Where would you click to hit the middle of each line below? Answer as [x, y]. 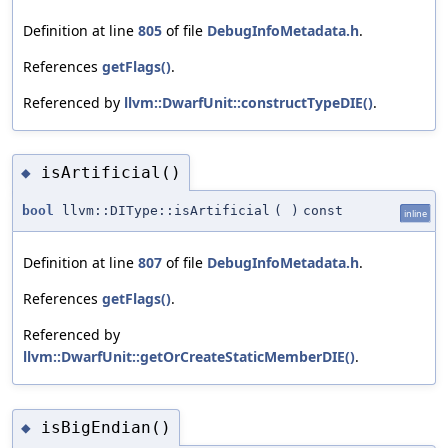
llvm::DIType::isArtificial [162, 211]
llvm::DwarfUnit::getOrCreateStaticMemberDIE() [189, 357]
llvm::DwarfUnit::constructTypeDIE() [248, 102]
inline [415, 214]
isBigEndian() [106, 427]
